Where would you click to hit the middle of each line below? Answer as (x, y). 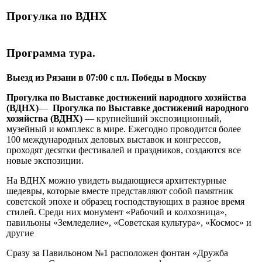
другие (20, 233)
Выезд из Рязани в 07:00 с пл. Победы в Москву (106, 78)
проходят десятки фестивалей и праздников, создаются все (124, 150)
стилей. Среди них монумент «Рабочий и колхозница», (117, 212)
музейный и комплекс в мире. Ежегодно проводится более (124, 129)
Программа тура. (51, 53)
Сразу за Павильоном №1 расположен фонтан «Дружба (117, 253)
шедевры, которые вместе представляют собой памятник (120, 191)
